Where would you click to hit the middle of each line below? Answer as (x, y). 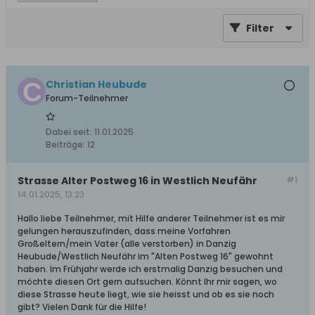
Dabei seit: (69, 132)
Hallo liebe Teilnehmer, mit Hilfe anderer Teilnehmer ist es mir (151, 218)
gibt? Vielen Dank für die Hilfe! (82, 307)
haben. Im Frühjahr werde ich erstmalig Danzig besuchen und (150, 269)
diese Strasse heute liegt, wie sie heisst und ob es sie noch (146, 294)
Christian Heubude (96, 84)
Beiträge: (65, 144)
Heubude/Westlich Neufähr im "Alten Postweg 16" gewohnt (146, 256)
